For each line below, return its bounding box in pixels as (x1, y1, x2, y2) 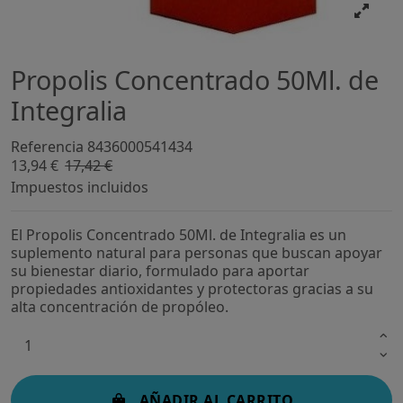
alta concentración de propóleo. (11, 297, 228, 317)
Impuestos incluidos (11, 177, 148, 197)
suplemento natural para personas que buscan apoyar (11, 243, 382, 263)
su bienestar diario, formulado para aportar (11, 261, 309, 281)
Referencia (11, 136, 84, 157)
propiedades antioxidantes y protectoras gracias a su (11, 279, 373, 299)
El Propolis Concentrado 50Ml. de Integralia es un (11, 225, 346, 245)
